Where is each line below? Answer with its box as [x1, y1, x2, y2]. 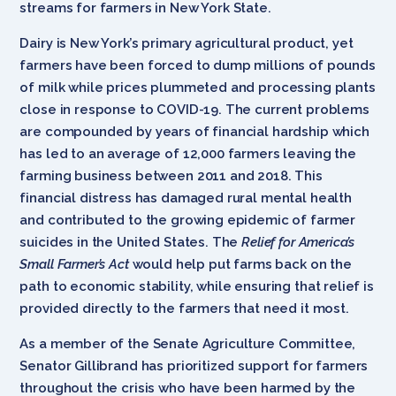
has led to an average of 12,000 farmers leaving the [19, 145, 356, 162]
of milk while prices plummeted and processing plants [19, 79, 376, 95]
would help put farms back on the [132, 255, 352, 272]
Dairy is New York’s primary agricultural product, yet [19, 34, 354, 51]
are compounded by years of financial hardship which [19, 123, 369, 140]
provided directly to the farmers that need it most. [19, 300, 349, 316]
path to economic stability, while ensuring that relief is [19, 278, 374, 294]
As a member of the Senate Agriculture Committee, [19, 335, 356, 352]
